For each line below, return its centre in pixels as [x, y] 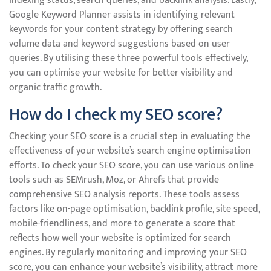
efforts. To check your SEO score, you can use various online [132, 165]
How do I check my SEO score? [116, 115]
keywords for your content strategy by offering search [121, 29]
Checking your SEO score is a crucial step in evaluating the [130, 136]
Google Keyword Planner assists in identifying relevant [122, 15]
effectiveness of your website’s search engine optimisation [130, 151]
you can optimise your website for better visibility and [121, 73]
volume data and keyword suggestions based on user [119, 44]
